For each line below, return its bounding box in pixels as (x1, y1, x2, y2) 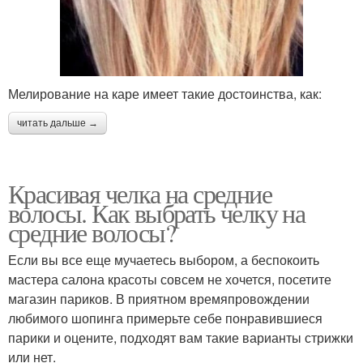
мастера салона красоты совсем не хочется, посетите (8, 269, 331, 288)
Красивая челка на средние (8, 175, 271, 211)
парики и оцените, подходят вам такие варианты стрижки (8, 327, 353, 347)
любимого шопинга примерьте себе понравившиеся (8, 308, 322, 327)
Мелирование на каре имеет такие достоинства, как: (8, 83, 322, 103)
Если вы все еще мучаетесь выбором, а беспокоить (8, 250, 319, 269)
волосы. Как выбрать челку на (8, 194, 305, 230)
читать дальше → (17, 117, 98, 129)
